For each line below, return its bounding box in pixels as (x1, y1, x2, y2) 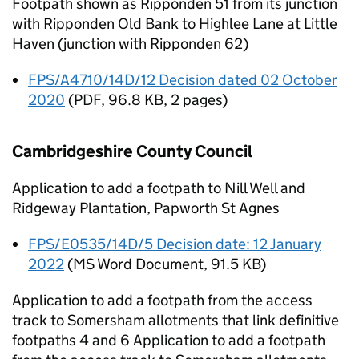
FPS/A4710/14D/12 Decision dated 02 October (28, 71, 337, 89)
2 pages (171, 91, 222, 109)
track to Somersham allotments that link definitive (12, 311, 339, 329)
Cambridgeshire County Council (12, 141, 252, 162)
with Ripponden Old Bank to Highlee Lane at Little (12, 14, 337, 33)
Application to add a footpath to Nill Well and (12, 179, 305, 197)
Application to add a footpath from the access (12, 291, 313, 309)
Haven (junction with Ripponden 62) (12, 34, 248, 53)
